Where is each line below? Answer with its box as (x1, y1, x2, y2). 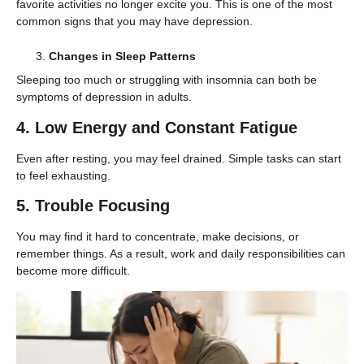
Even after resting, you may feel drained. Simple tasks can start (16, 151, 341, 165)
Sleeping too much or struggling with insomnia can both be (16, 73, 317, 87)
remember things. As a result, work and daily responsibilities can (16, 246, 345, 260)
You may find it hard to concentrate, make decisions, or (16, 229, 299, 243)
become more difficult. (16, 263, 130, 277)
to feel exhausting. (16, 168, 110, 182)
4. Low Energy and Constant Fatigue (16, 118, 297, 136)
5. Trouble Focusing (16, 196, 170, 214)
